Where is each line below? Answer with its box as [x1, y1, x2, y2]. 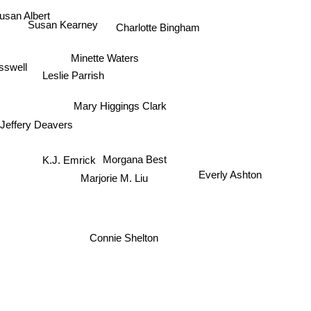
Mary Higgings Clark [73, 100, 167, 112]
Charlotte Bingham [116, 21, 201, 33]
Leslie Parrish [42, 67, 105, 80]
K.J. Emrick [40, 154, 94, 167]
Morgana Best [103, 156, 167, 169]
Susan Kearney [27, 19, 98, 32]
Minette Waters [71, 49, 140, 61]
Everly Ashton [196, 183, 260, 195]
